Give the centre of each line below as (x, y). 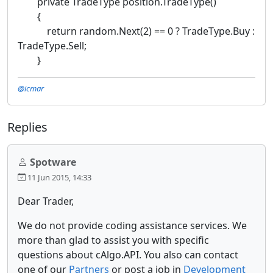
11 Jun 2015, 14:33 (58, 177)
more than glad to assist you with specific (113, 240)
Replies (27, 127)
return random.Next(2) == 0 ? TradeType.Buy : (136, 31)
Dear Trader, (46, 201)
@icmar (31, 88)
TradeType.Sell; (52, 45)
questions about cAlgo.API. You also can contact (128, 254)
